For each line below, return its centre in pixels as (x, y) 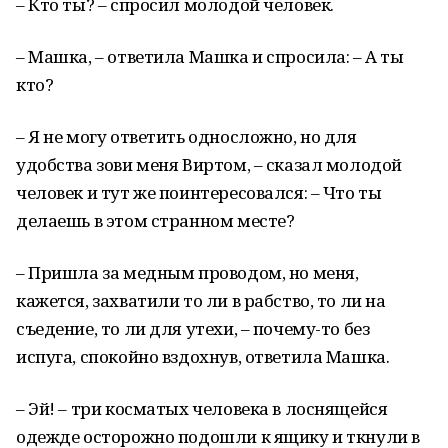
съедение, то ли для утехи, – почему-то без (193, 328)
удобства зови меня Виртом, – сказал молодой (209, 164)
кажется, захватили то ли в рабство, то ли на (201, 300)
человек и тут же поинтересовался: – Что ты (199, 192)
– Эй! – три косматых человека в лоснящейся (202, 408)
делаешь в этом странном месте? (155, 220)
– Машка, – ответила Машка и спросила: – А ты (210, 56)
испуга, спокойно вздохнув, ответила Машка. (203, 356)
